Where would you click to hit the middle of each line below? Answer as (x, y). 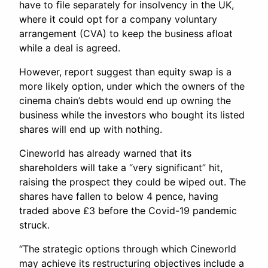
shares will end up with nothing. (91, 130)
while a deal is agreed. (70, 48)
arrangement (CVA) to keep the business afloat (126, 34)
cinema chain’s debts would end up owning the (125, 101)
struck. (36, 225)
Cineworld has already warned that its (105, 153)
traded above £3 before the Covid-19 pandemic (128, 211)
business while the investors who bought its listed (132, 115)
